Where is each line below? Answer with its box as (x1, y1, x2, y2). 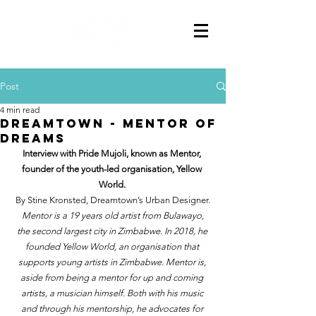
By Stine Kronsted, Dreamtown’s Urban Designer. (16, 195, 210, 205)
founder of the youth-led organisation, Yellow (22, 164, 204, 174)
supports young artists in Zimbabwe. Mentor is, (18, 257, 208, 267)
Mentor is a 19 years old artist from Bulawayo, (22, 210, 206, 221)
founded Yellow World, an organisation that (25, 241, 201, 252)
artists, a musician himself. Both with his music (20, 288, 205, 298)
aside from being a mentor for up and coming (20, 272, 205, 283)
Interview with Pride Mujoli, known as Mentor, (23, 148, 203, 159)
